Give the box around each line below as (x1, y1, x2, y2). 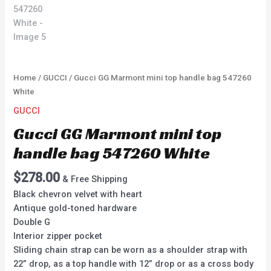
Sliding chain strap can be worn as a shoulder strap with (13, 244, 248, 255)
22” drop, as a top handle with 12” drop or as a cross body (13, 258, 254, 269)
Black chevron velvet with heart (13, 188, 143, 200)
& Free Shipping (62, 174, 128, 185)
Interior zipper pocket (13, 230, 103, 241)
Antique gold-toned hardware (13, 202, 137, 214)
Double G (13, 216, 51, 227)
